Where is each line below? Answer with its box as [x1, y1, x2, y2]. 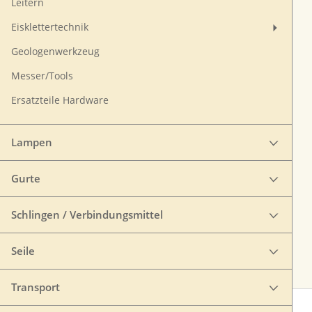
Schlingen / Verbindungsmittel [11, 208, 163, 221]
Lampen [11, 135, 52, 149]
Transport [11, 280, 60, 294]
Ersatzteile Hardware [11, 94, 109, 107]
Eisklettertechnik [11, 21, 88, 33]
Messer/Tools [11, 70, 73, 82]
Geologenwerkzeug [11, 45, 100, 58]
